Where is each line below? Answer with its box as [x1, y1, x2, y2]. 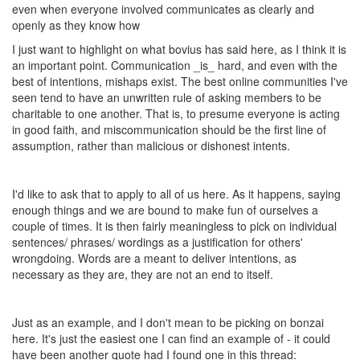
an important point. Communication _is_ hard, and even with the [12, 57, 337, 74]
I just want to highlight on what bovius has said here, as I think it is [12, 41, 346, 58]
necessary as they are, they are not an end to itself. [12, 266, 273, 283]
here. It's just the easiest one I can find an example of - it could [12, 330, 330, 347]
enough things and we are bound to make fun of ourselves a [12, 202, 318, 219]
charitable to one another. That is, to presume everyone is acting [12, 105, 340, 122]
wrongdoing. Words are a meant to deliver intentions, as [12, 250, 297, 267]
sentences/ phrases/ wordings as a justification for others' [12, 234, 303, 251]
